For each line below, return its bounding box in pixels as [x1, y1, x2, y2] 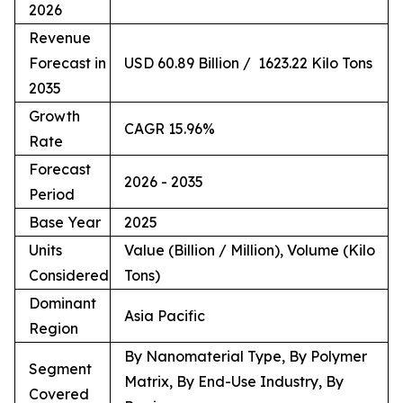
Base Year [29, 213, 101, 232]
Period [29, 185, 75, 204]
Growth [29, 107, 80, 126]
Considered [29, 266, 109, 285]
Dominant [29, 294, 96, 313]
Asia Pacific [124, 307, 205, 326]
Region [29, 319, 78, 338]
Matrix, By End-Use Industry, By [124, 372, 344, 391]
